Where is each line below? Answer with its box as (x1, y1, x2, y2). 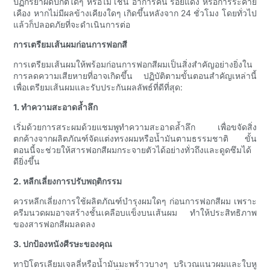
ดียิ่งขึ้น (13, 156, 40, 167)
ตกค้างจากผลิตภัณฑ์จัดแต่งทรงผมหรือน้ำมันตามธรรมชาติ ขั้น (13, 133, 257, 144)
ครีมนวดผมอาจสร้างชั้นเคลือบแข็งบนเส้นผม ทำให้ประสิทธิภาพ (13, 207, 257, 218)
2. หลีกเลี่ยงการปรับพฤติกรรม (13, 176, 122, 187)
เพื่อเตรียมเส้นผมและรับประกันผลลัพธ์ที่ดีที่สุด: (13, 82, 183, 93)
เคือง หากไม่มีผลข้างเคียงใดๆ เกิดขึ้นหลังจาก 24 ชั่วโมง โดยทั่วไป (13, 8, 257, 19)
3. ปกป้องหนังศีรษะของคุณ (13, 239, 113, 250)
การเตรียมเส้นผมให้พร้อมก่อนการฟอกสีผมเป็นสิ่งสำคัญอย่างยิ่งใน (13, 59, 253, 70)
